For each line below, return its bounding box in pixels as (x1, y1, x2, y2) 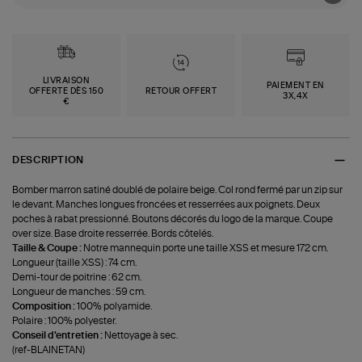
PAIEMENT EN (267, 82, 325, 90)
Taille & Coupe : (12, 242, 84, 253)
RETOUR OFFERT (145, 86, 217, 95)
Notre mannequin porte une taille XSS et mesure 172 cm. (83, 242, 329, 253)
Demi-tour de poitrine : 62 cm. (12, 271, 142, 282)
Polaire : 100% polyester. (12, 315, 117, 326)
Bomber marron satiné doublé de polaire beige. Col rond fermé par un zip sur (12, 184, 343, 195)
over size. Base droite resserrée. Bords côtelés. (12, 228, 214, 238)
